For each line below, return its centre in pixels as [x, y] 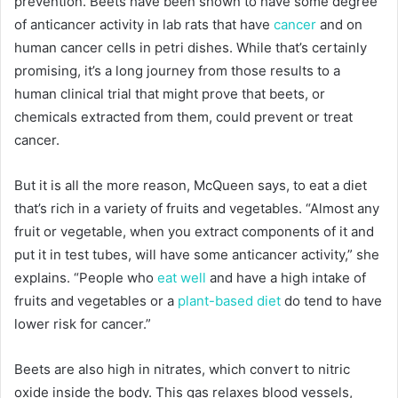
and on [339, 24]
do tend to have [331, 301]
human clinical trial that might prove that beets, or [170, 94]
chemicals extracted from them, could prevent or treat [183, 117]
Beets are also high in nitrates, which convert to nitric [182, 369]
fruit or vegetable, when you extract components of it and [194, 231]
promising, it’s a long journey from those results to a [177, 71]
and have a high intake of [286, 278]
